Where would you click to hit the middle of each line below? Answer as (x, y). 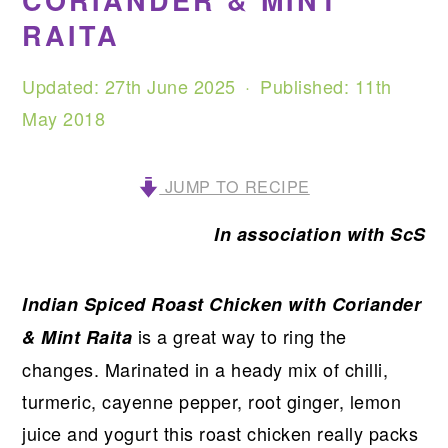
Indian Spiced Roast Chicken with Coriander (222, 304)
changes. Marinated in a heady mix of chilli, (205, 369)
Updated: (63, 86)
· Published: (295, 86)
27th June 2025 (170, 86)
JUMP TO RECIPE (234, 186)
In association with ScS (320, 234)
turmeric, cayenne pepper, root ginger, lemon (212, 401)
